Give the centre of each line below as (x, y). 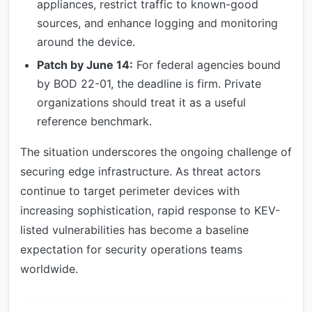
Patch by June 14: (85, 65)
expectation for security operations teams (131, 250)
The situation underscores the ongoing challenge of (156, 152)
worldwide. (49, 269)
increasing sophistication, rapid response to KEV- (150, 211)
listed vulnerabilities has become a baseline (134, 230)
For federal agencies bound (207, 65)
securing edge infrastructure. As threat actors (140, 172)
